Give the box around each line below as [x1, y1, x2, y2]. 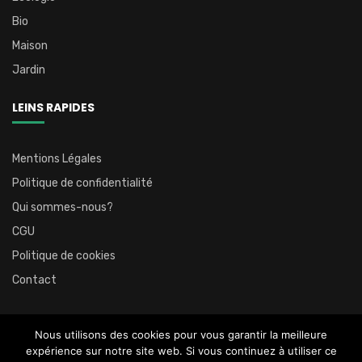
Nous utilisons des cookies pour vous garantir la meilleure [35, 328, 327, 341]
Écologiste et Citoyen [204, 347, 302, 360]
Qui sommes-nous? [12, 200, 113, 215]
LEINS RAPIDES [12, 99, 95, 116]
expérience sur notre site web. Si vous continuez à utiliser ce [25, 344, 337, 357]
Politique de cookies [12, 249, 116, 263]
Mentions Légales [12, 152, 102, 166]
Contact [12, 273, 57, 288]
